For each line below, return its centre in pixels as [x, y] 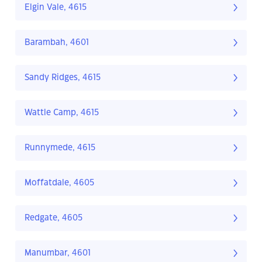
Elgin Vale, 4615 [56, 8]
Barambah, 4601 [57, 43]
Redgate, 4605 [54, 218]
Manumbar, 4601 [58, 254]
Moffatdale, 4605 [59, 183]
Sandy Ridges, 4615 [63, 78]
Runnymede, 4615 [60, 148]
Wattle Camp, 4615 [62, 113]
